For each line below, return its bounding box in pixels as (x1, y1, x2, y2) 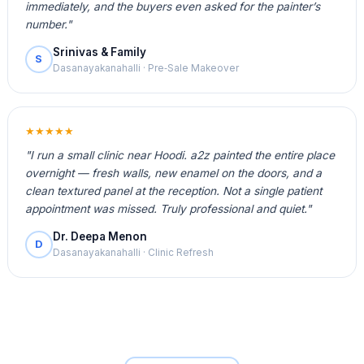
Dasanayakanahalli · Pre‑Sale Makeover (52, 62, 239, 74)
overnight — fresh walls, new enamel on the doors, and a (24, 167, 322, 180)
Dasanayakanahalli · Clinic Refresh (52, 247, 214, 259)
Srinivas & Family (52, 45, 146, 58)
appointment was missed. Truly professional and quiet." (24, 202, 311, 216)
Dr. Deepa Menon (52, 230, 147, 244)
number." (24, 17, 71, 31)
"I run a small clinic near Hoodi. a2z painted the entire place (24, 149, 335, 162)
